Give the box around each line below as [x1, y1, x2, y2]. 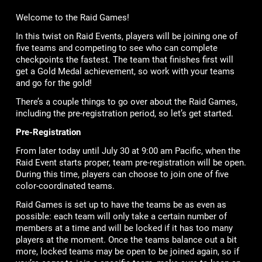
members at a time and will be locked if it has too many [15, 222, 233, 233]
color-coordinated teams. [15, 180, 115, 191]
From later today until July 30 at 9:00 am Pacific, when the [15, 145, 240, 156]
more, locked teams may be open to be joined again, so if [15, 246, 239, 257]
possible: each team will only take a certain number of [15, 211, 227, 222]
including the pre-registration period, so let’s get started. [15, 108, 233, 119]
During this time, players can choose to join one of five [15, 168, 229, 180]
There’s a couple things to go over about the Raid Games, [15, 96, 237, 107]
